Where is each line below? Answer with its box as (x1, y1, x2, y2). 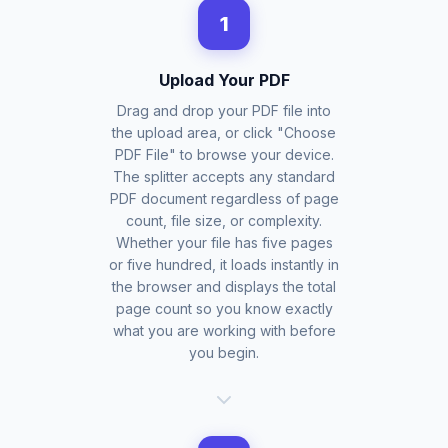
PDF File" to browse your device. (114, 146, 334, 163)
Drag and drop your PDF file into (117, 102, 331, 119)
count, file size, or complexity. (126, 212, 322, 229)
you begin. (189, 344, 259, 361)
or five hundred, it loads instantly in (109, 256, 339, 273)
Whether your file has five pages (115, 234, 333, 251)
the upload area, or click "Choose (112, 124, 336, 141)
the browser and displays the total (112, 278, 336, 295)
